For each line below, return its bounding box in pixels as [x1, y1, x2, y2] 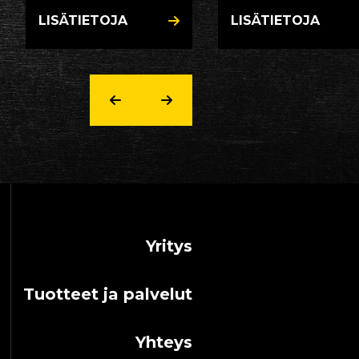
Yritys [146, 236, 192, 256]
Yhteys [135, 333, 192, 352]
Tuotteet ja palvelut [23, 284, 192, 304]
